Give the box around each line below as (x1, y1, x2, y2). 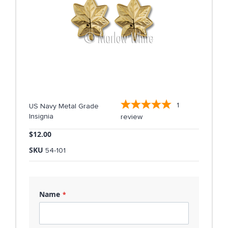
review (120, 113, 142, 121)
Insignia (29, 113, 53, 120)
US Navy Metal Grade (29, 103, 99, 110)
